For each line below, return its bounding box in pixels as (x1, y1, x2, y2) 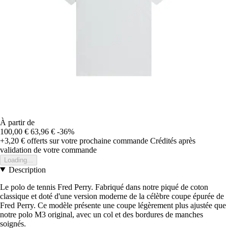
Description (8, 165, 46, 174)
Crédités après (150, 136, 195, 145)
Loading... (4, 156, 33, 164)
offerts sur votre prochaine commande (25, 136, 148, 145)
